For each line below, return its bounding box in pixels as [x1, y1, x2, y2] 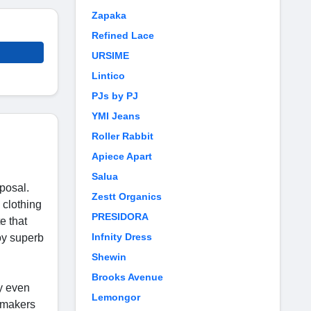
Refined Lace [92, 30, 154, 41]
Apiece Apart [92, 151, 152, 162]
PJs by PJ [92, 90, 138, 101]
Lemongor [92, 292, 140, 303]
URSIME [92, 50, 129, 61]
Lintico [92, 70, 125, 81]
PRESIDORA [92, 211, 149, 222]
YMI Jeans [92, 110, 140, 121]
